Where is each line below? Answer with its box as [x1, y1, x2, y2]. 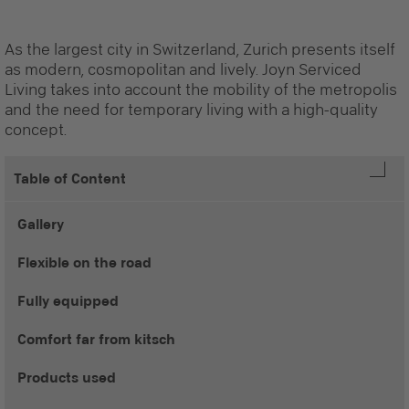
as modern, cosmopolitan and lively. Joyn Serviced [5, 60, 362, 79]
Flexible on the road [17, 255, 152, 270]
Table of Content [14, 171, 126, 186]
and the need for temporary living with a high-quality [5, 100, 378, 119]
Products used [17, 370, 116, 385]
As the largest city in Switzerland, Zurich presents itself [5, 40, 395, 58]
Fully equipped [17, 293, 119, 309]
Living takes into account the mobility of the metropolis [5, 80, 397, 99]
